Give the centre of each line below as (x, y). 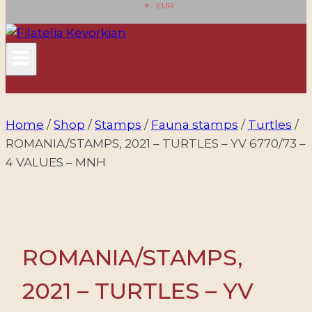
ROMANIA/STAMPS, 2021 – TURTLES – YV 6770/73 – (156, 143)
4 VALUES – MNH (56, 162)
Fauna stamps (195, 125)
